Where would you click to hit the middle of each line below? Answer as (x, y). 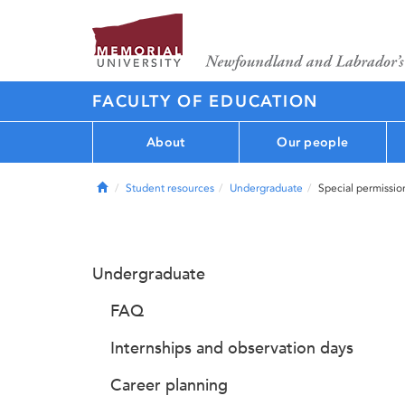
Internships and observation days (232, 348)
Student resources (170, 188)
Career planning (169, 385)
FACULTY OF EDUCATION (205, 101)
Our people (313, 142)
